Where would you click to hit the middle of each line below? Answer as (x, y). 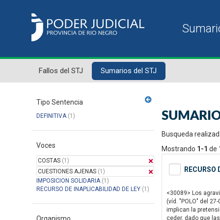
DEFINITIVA (51, 116)
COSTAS (49, 161)
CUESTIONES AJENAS (67, 171)
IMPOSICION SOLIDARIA (68, 181)
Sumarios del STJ (129, 70)
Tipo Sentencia (60, 102)
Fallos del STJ (61, 70)
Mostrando (179, 149)
